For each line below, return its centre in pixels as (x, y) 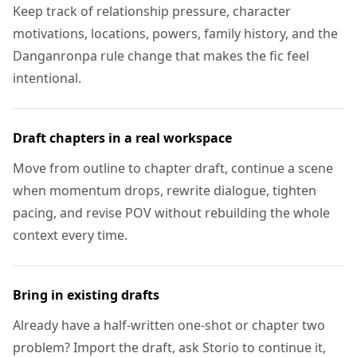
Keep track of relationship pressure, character (152, 11)
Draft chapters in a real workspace (122, 138)
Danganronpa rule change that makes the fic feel (161, 56)
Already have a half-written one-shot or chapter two (169, 325)
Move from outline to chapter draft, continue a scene (173, 168)
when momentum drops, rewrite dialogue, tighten (165, 190)
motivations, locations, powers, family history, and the (175, 33)
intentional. (47, 78)
